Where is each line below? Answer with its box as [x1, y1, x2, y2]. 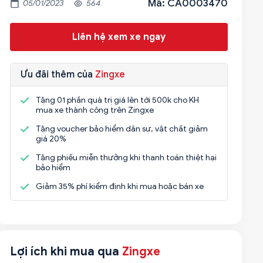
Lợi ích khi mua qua [9, 244, 122, 259]
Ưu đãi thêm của [20, 69, 95, 80]
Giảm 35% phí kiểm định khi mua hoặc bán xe [35, 181, 204, 191]
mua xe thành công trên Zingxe [35, 105, 154, 115]
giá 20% [35, 134, 66, 144]
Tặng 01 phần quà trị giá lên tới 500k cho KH [35, 95, 199, 105]
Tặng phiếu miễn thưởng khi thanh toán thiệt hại [35, 153, 217, 163]
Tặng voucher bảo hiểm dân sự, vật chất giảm [35, 124, 208, 134]
